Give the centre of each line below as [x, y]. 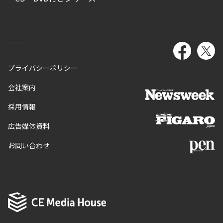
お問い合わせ [29, 145]
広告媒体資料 [29, 126]
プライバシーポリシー [43, 68]
